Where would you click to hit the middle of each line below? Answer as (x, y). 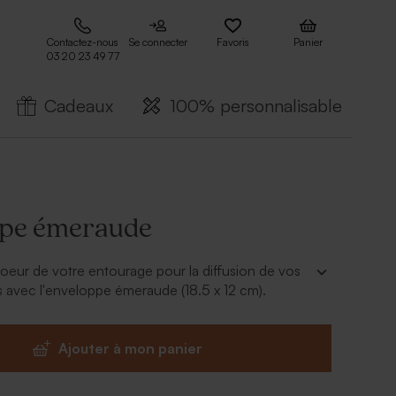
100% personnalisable (256, 106)
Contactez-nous (83, 42)
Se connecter (158, 42)
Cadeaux (79, 106)
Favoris (233, 42)
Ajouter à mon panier (131, 349)
